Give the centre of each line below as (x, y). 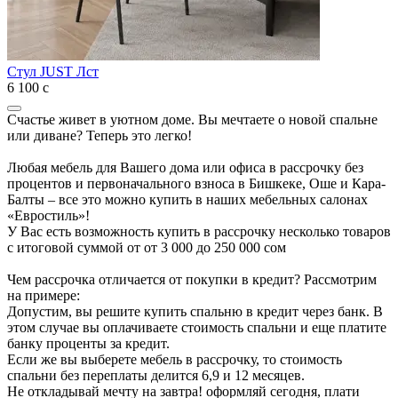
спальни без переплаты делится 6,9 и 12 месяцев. (156, 375)
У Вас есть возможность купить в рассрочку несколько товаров (199, 231)
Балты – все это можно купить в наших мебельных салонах (187, 199)
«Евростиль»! (48, 215)
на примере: (44, 295)
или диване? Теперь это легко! (99, 135)
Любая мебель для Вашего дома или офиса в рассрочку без (185, 167)
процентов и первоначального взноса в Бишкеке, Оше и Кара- (196, 183)
